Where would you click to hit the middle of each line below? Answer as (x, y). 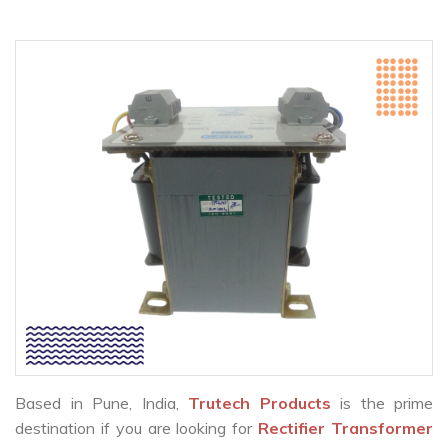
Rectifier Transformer (346, 428)
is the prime (386, 403)
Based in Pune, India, (101, 403)
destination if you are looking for (137, 428)
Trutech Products (264, 403)
